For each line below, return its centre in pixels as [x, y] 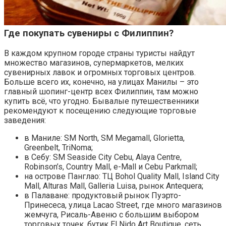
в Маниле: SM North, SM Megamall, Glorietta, [104, 138]
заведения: [25, 120]
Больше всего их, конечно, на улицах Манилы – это [101, 82]
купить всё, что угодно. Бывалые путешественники [101, 101]
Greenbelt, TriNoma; [59, 147]
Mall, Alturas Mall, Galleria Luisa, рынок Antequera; [114, 186]
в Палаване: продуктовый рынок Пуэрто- [103, 195]
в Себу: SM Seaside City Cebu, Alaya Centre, [103, 157]
